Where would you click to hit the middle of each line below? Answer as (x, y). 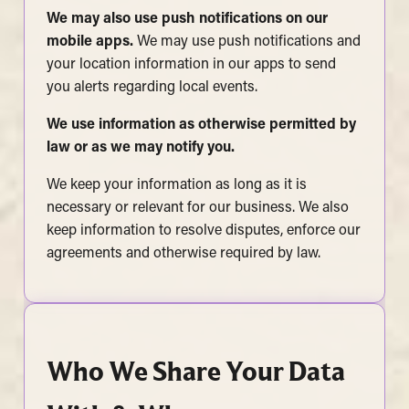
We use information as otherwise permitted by (201, 126)
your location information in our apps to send (191, 65)
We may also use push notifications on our (187, 20)
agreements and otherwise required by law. (183, 254)
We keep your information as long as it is (176, 186)
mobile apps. (89, 42)
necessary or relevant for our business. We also (197, 209)
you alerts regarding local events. (152, 88)
